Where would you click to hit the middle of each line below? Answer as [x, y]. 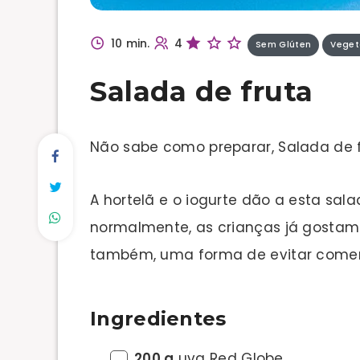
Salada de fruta [202, 91]
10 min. [131, 43]
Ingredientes [158, 318]
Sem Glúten [284, 44]
